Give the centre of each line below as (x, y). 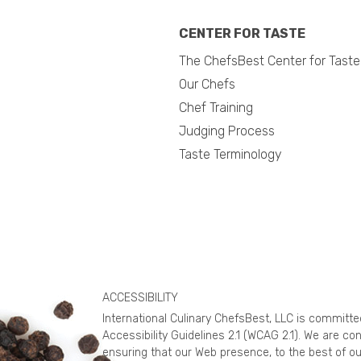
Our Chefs (207, 84)
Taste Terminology (230, 154)
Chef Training (216, 107)
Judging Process (227, 131)
